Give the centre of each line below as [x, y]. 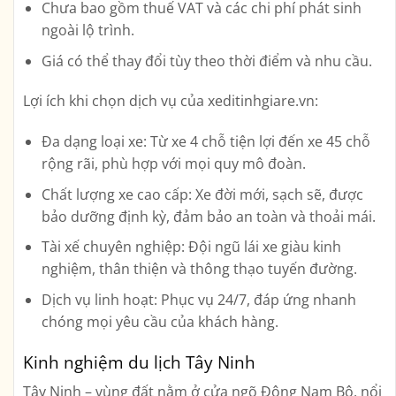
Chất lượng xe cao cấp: [116, 194]
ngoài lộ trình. [88, 30]
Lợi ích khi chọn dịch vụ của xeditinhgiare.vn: [171, 101]
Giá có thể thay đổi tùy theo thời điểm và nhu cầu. [206, 61]
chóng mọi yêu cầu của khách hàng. [160, 321]
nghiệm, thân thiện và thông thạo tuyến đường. [199, 269]
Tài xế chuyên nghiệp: [113, 247]
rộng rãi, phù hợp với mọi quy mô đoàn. [173, 164]
